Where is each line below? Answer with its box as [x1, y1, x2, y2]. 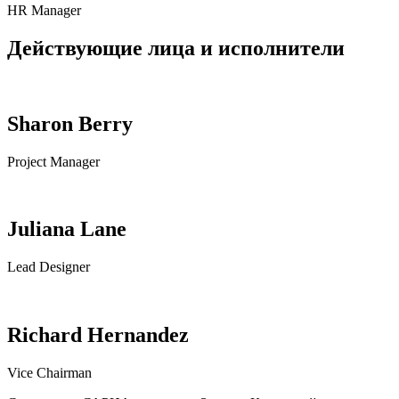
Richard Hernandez [7, 323, 189, 347]
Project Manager [7, 153, 100, 169]
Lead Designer [7, 259, 90, 275]
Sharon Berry [7, 111, 133, 135]
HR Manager [7, 2, 81, 18]
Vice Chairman [7, 365, 92, 381]
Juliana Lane [7, 217, 126, 241]
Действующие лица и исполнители [7, 36, 345, 60]
